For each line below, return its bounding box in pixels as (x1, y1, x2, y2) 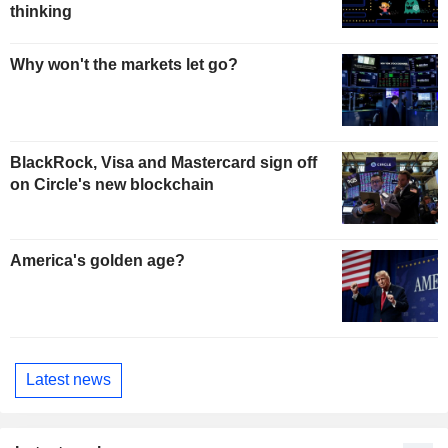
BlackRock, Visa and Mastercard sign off (10, 154, 317, 172)
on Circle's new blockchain (10, 176, 214, 194)
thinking (10, 2, 72, 20)
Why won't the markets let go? (10, 56, 238, 74)
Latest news (26, 371, 111, 389)
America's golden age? (10, 252, 185, 270)
